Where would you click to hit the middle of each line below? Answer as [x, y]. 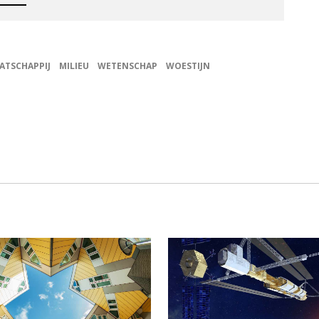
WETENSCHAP [127, 66]
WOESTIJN [188, 66]
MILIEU [74, 66]
